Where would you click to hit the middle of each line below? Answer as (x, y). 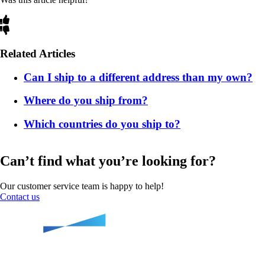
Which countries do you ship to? (102, 124)
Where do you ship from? (86, 101)
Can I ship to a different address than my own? (138, 77)
